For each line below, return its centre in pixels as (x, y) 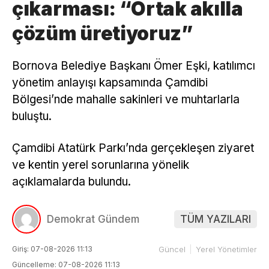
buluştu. (32, 116)
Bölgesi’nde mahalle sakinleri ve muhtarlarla (126, 99)
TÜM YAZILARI (216, 219)
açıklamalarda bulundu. (71, 181)
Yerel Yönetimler (226, 249)
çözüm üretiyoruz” (103, 33)
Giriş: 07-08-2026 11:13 (52, 249)
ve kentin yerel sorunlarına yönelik (101, 165)
